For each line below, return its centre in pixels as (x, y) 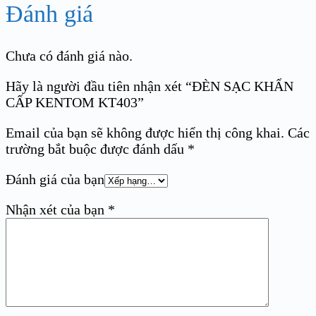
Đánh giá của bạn (55, 179)
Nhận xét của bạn (57, 209)
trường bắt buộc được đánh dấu (97, 148)
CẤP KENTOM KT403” (75, 102)
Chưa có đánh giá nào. (69, 55)
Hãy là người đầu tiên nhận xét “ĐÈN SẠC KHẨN (150, 86)
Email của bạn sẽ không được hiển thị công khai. (145, 132)
